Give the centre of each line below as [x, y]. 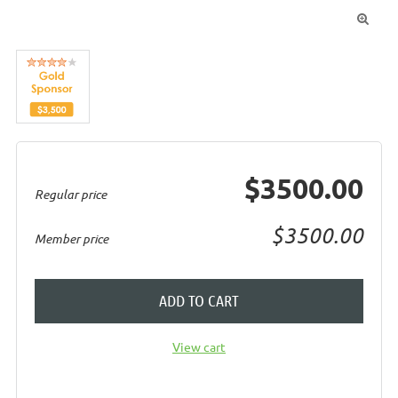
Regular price [71, 194]
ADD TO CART [199, 300]
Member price [72, 238]
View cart [199, 346]
